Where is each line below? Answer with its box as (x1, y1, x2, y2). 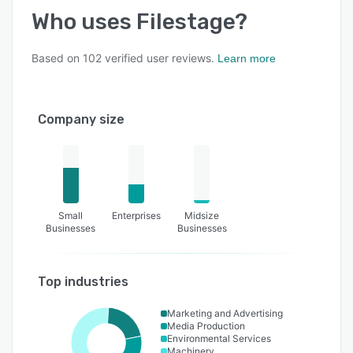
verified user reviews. (102, 51, 214, 65)
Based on (32, 51, 83, 65)
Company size (38, 112, 124, 128)
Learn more (217, 52, 276, 65)
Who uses (32, 9, 136, 35)
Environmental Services (166, 333, 271, 345)
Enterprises (111, 210, 161, 222)
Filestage (136, 9, 235, 35)
